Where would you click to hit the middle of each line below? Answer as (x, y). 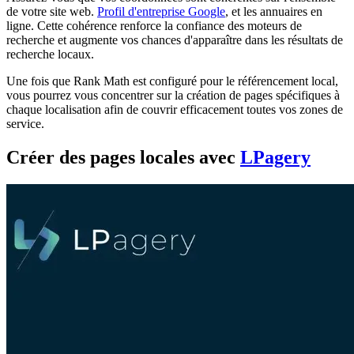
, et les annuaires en (274, 12)
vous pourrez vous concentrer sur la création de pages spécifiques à (173, 96)
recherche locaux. (50, 55)
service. (25, 124)
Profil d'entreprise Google (161, 12)
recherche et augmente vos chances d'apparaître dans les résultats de (175, 40)
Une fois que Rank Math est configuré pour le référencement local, (172, 81)
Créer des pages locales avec (123, 157)
